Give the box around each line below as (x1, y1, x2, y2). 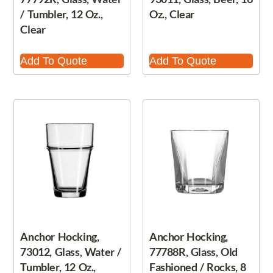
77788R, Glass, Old (149, 245, 238, 259)
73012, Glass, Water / (20, 245, 121, 259)
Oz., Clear (149, 7, 194, 21)
